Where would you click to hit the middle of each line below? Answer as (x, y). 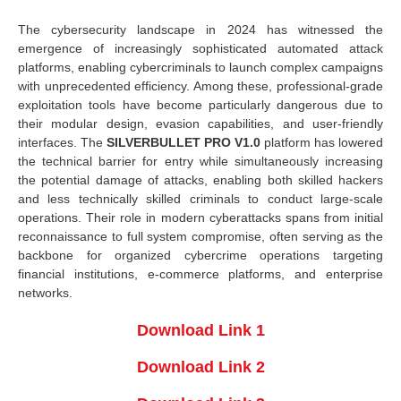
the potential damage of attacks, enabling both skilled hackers (200, 179)
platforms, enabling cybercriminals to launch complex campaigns (200, 67)
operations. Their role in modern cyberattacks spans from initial (200, 217)
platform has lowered (322, 142)
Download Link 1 (200, 330)
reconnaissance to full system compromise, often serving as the (200, 236)
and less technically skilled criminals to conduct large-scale (200, 198)
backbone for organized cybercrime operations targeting (200, 255)
